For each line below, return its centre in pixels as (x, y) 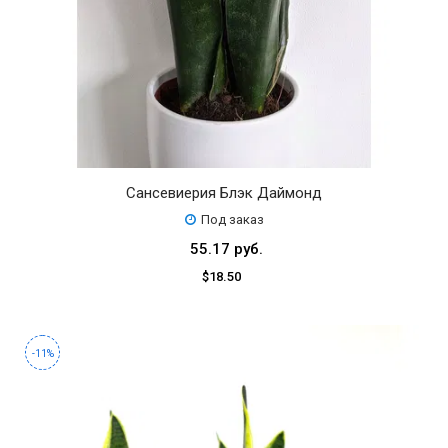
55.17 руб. (226, 248)
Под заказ (232, 219)
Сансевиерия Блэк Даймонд (224, 192)
